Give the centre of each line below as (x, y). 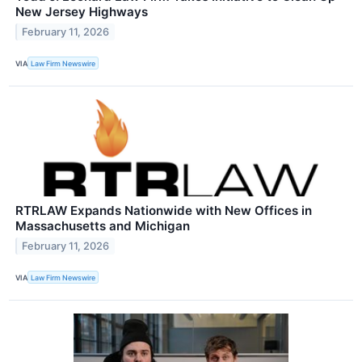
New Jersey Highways (82, 12)
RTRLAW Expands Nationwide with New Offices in (164, 211)
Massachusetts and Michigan (103, 226)
